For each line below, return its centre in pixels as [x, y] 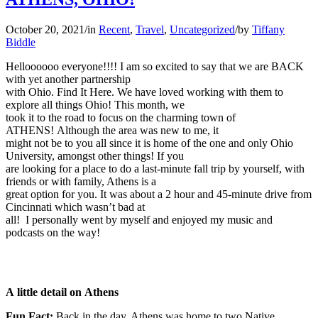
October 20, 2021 [45, 30]
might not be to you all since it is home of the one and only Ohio [149, 143]
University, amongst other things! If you [95, 156]
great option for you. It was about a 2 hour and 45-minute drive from [159, 194]
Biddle [21, 43]
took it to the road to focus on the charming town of [121, 118]
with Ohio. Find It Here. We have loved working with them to [144, 92]
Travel [150, 30]
